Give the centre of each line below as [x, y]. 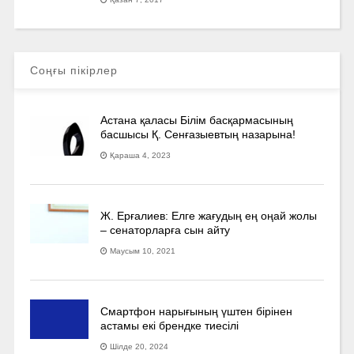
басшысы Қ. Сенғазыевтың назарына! [198, 134]
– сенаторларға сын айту [166, 230]
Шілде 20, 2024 [139, 346]
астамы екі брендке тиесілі [170, 325]
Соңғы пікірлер [73, 70]
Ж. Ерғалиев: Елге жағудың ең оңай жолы [209, 215]
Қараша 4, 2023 [141, 155]
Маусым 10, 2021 [143, 250]
